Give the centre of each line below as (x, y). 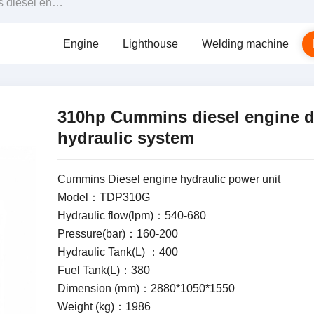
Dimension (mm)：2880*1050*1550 (146, 288)
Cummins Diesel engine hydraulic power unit (169, 179)
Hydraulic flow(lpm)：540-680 (131, 216)
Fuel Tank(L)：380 (103, 270)
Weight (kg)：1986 (104, 307)
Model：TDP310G (103, 197)
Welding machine (245, 44)
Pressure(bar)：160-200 (117, 234)
